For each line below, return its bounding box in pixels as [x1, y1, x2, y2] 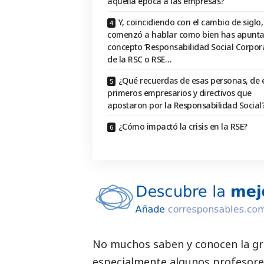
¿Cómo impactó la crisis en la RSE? [118, 121, 247, 133]
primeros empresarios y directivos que [107, 87, 252, 99]
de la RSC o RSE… [107, 54, 171, 65]
